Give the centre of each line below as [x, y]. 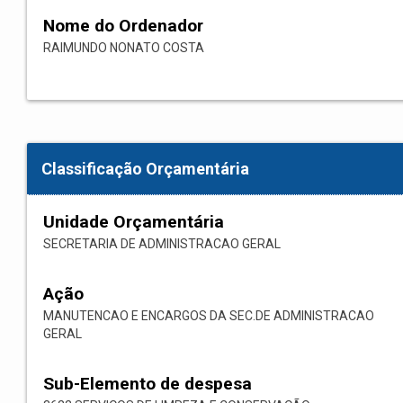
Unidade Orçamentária [134, 222]
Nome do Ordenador [123, 26]
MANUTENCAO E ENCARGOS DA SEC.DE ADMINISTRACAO [209, 316]
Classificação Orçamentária [145, 169]
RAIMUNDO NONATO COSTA [124, 48]
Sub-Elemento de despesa [148, 384]
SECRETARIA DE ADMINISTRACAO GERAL [162, 244]
